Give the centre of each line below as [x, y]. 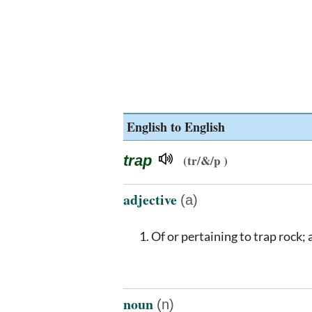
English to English [176, 127]
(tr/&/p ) [205, 161]
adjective [152, 199]
